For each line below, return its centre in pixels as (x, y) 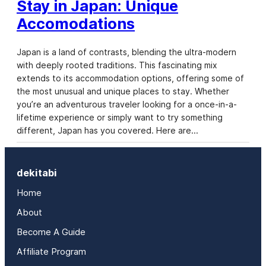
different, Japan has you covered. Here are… (107, 130)
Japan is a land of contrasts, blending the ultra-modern (126, 52)
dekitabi (37, 173)
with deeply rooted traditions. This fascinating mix (117, 65)
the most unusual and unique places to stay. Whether (123, 91)
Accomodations (76, 24)
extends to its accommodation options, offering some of (130, 78)
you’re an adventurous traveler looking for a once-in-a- (127, 104)
